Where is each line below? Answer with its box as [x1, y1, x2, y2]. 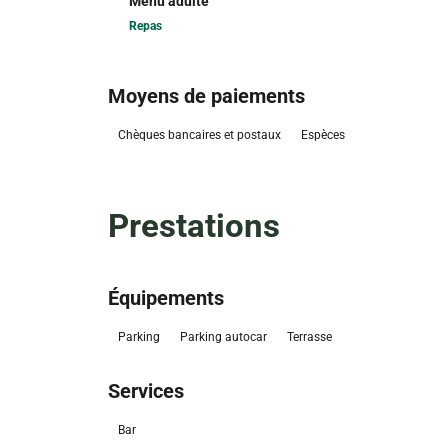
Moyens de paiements [107, 84, 305, 109]
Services [107, 379, 184, 404]
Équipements [107, 286, 224, 311]
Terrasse [286, 330, 332, 345]
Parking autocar [179, 330, 267, 345]
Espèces [300, 128, 345, 143]
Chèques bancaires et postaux [117, 128, 281, 143]
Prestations [107, 206, 280, 246]
